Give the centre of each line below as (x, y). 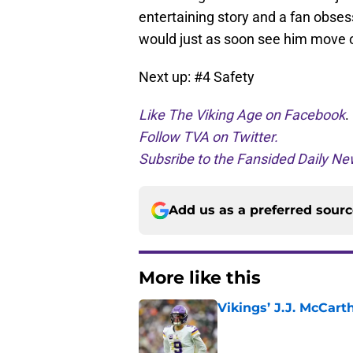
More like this (200, 278)
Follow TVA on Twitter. (208, 137)
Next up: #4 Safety (197, 77)
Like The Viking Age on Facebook (242, 115)
